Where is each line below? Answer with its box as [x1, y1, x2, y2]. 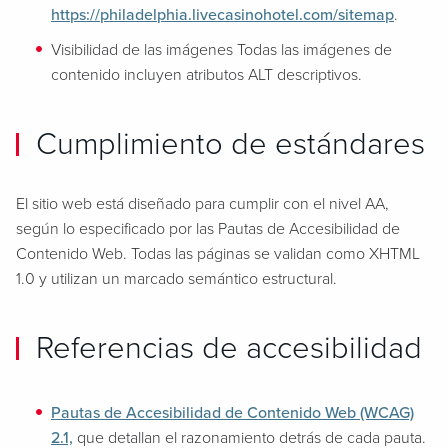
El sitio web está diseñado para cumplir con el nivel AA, [16, 194, 389, 214]
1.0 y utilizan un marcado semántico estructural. [16, 269, 337, 289]
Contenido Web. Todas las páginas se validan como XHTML [16, 244, 420, 264]
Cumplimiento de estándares [36, 126, 425, 163]
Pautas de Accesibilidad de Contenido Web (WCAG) [51, 403, 414, 423]
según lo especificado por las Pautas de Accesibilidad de [16, 219, 400, 239]
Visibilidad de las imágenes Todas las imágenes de [51, 40, 392, 60]
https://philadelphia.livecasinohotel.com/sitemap [51, 5, 394, 25]
